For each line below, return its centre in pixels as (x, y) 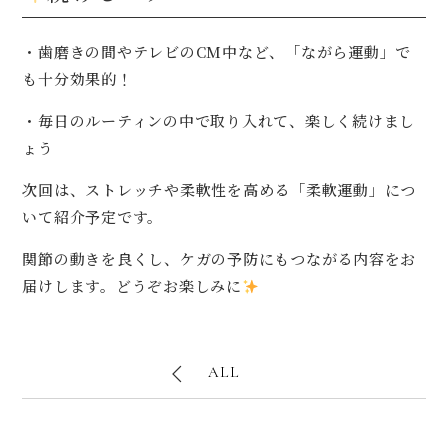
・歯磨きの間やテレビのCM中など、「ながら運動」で (217, 51)
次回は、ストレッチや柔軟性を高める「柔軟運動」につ (219, 189)
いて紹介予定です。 (93, 216)
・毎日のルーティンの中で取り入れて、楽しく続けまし (219, 120)
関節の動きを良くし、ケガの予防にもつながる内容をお (219, 258)
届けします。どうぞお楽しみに (132, 285)
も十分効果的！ (77, 78)
